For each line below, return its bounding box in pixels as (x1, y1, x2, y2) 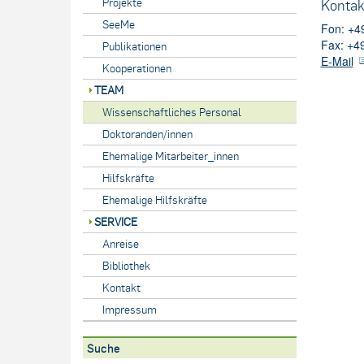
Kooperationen (102, 61, 171, 75)
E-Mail (320, 53, 353, 70)
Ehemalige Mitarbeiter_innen (102, 149, 239, 162)
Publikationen (102, 39, 167, 53)
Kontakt (102, 280, 141, 294)
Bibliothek (102, 258, 150, 272)
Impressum (102, 302, 157, 316)
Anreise (102, 236, 139, 250)
